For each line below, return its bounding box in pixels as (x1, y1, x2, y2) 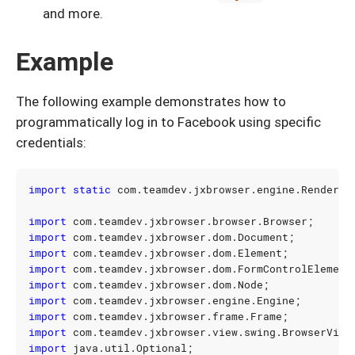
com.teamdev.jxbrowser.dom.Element (73, 246, 282, 261)
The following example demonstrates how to (16, 93, 286, 111)
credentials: (16, 134, 86, 152)
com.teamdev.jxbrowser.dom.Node (73, 277, 263, 292)
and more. (43, 5, 103, 23)
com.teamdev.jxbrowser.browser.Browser (73, 214, 307, 229)
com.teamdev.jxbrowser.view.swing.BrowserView (73, 325, 352, 340)
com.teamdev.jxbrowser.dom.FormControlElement (73, 261, 352, 277)
